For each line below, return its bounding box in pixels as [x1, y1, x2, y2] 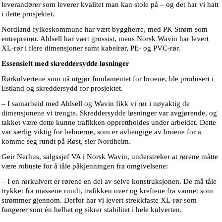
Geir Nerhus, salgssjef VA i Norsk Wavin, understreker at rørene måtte [1, 153, 218, 161]
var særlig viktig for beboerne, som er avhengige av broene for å [1, 128, 201, 136]
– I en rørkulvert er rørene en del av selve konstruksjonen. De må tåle [1, 177, 217, 186]
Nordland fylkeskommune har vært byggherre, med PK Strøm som [1, 25, 208, 34]
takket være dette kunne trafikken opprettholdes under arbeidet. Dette [1, 118, 216, 127]
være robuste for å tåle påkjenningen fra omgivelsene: [1, 162, 168, 170]
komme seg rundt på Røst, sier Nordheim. [1, 137, 131, 146]
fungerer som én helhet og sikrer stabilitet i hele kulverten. [1, 206, 182, 214]
